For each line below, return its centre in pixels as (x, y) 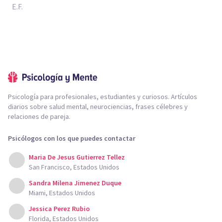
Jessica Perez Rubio (59, 209)
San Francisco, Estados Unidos (74, 167)
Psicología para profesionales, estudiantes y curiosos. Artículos (103, 97)
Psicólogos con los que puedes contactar (72, 138)
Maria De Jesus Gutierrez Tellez (77, 157)
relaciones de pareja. (39, 116)
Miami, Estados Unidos (62, 193)
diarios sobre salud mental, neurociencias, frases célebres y (98, 107)
